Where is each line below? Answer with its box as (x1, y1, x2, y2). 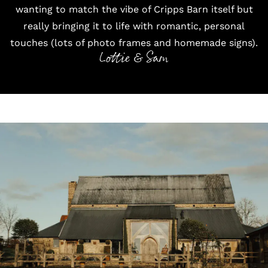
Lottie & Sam (99, 47, 169, 69)
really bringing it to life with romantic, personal (23, 20, 245, 32)
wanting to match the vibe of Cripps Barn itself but (15, 4, 253, 15)
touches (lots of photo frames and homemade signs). (10, 37, 258, 48)
